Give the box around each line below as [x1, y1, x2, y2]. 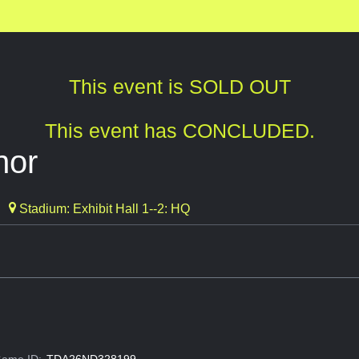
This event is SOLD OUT [68, 75, 291, 99]
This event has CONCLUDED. [44, 119, 315, 143]
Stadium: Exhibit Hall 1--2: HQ [16, 202, 190, 216]
